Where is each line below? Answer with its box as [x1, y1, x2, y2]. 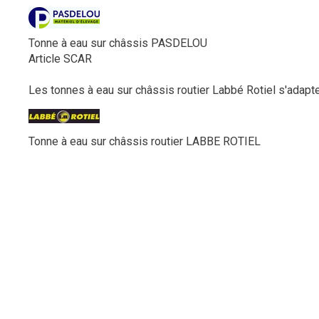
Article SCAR [28, 52, 92, 66]
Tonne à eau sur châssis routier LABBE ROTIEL [28, 135, 261, 148]
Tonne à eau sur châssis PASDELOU [28, 36, 207, 50]
